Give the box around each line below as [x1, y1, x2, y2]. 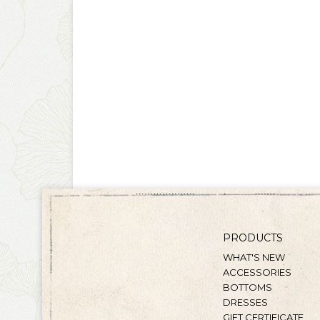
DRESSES [223, 296, 268, 308]
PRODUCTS [223, 231, 283, 244]
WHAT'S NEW [223, 251, 285, 263]
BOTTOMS [223, 281, 272, 293]
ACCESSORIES [223, 266, 291, 278]
